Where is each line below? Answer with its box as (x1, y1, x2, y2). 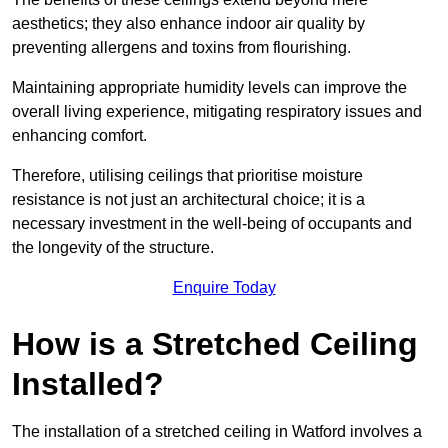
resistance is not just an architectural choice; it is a (12, 190, 365, 208)
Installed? (12, 365, 164, 402)
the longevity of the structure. (12, 238, 214, 256)
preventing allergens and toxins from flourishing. (12, 38, 351, 56)
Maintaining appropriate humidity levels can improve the (12, 78, 407, 96)
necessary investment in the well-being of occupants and (12, 214, 412, 232)
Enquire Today (172, 278, 276, 296)
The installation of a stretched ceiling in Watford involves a (12, 422, 422, 440)
